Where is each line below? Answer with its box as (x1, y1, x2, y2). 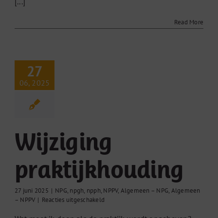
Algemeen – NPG (120, 186, 169, 195)
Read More (174, 18, 203, 27)
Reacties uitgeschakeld (41, 196, 105, 204)
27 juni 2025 (15, 186, 49, 195)
